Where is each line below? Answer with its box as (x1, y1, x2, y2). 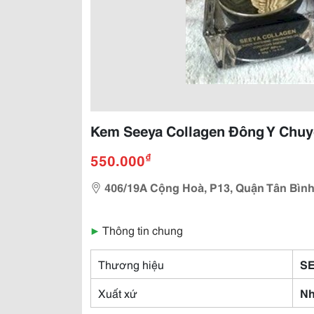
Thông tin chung (102, 221, 183, 238)
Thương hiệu (98, 256, 164, 272)
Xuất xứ (98, 285, 137, 301)
